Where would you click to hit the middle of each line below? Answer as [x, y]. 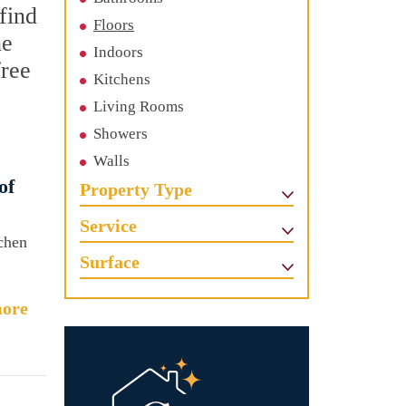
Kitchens [122, 79]
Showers [121, 134]
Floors [114, 25]
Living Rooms [139, 106]
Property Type [136, 189]
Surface [110, 262]
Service [108, 226]
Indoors [118, 52]
